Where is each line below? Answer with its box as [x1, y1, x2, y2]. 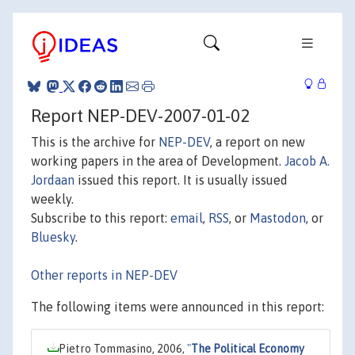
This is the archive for [31, 134, 158, 149]
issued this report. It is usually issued [74, 172, 288, 187]
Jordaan [31, 172, 74, 187]
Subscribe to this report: [31, 210, 170, 225]
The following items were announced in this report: [31, 299, 324, 314]
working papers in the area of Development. [31, 153, 284, 168]
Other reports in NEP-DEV [31, 267, 177, 282]
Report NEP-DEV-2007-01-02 [31, 105, 250, 126]
